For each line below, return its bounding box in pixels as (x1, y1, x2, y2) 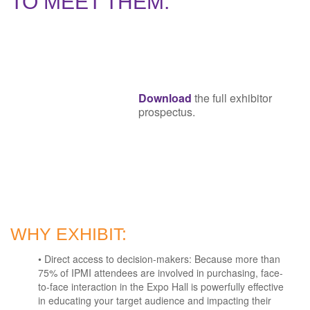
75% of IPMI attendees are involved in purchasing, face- (38, 266, 283, 280)
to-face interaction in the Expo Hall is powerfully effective (38, 280, 284, 293)
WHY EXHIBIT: (10, 224, 156, 244)
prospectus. (138, 104, 195, 120)
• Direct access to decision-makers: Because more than (38, 252, 280, 266)
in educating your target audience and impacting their (38, 293, 271, 307)
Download (138, 90, 192, 106)
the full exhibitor (192, 90, 272, 106)
